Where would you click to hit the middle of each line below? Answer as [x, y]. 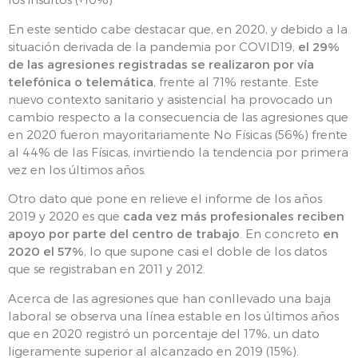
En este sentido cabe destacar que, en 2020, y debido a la [178, 28]
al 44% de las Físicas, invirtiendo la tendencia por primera [178, 151]
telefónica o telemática [81, 81]
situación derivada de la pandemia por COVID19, [153, 46]
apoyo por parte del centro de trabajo [124, 234]
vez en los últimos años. [77, 169]
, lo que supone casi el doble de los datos [205, 251]
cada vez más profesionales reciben [234, 216]
